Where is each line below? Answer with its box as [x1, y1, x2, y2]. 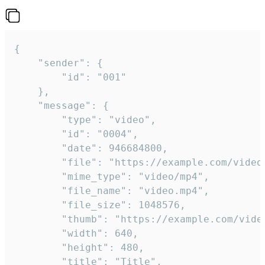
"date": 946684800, [14, 143, 62, 154]
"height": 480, [14, 242, 62, 254]
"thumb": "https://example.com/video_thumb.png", [14, 214, 62, 225]
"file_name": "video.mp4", [14, 185, 62, 197]
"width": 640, [14, 228, 62, 240]
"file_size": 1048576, [14, 199, 62, 211]
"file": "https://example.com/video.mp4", [14, 157, 62, 169]
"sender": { [14, 57, 38, 69]
